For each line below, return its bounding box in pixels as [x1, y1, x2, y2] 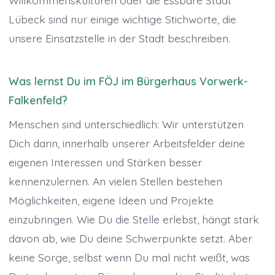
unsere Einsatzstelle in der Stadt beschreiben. [8, 31, 230, 45]
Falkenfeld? [8, 93, 68, 107]
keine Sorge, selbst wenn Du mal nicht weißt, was [8, 250, 250, 264]
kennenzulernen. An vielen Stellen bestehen [8, 174, 222, 188]
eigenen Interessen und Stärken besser [8, 155, 202, 169]
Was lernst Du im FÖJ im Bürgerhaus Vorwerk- [8, 74, 248, 88]
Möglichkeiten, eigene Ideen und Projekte [8, 193, 214, 207]
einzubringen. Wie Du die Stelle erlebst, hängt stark [8, 212, 259, 226]
